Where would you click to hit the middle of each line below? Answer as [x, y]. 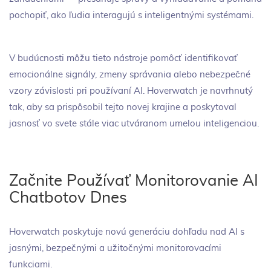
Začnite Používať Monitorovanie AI [134, 181]
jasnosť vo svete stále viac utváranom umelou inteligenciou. [134, 123]
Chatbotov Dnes [68, 198]
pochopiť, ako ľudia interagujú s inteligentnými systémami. [131, 15]
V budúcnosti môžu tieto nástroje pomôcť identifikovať [123, 58]
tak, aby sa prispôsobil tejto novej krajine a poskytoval [123, 107]
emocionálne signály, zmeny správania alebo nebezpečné [130, 74]
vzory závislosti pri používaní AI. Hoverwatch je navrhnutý [131, 91]
